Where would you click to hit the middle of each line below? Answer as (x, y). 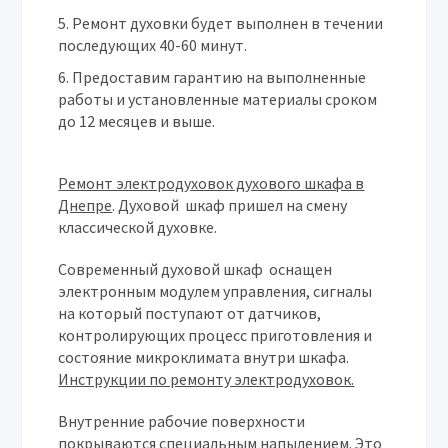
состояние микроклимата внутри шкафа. (204, 357)
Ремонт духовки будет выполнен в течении (228, 23)
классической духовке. (138, 227)
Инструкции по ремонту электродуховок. (206, 379)
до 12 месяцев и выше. (137, 121)
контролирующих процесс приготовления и (215, 335)
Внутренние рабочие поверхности (182, 421)
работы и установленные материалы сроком (218, 99)
